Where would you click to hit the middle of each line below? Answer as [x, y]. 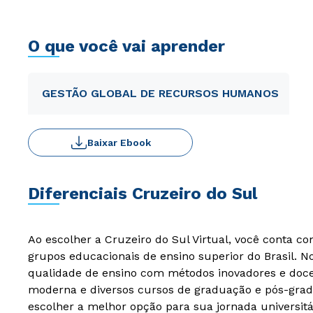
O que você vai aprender [126, 46]
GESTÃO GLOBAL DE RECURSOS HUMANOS [160, 93]
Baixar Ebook [119, 143]
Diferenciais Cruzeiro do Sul [143, 194]
